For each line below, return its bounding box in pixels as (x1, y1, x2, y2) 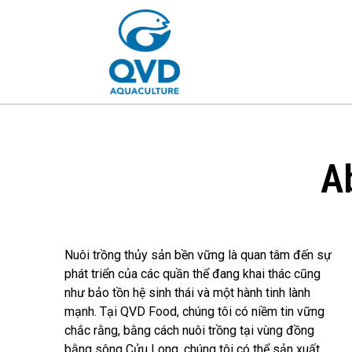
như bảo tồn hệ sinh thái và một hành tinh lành (64, 285, 310, 300)
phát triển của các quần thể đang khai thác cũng (64, 266, 321, 281)
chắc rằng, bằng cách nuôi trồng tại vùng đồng (64, 323, 314, 338)
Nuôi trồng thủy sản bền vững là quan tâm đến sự (64, 247, 332, 262)
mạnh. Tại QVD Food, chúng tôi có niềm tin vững (64, 304, 324, 319)
